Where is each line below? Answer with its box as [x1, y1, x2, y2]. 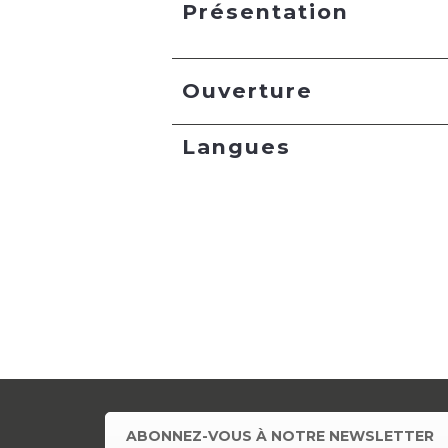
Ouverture [182, 78, 313, 104]
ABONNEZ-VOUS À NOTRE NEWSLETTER [126, 427, 434, 446]
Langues [182, 134, 291, 160]
